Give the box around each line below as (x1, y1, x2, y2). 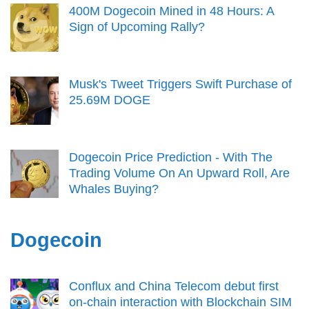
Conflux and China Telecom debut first (69, 279, 279, 294)
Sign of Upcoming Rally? (69, 20, 205, 34)
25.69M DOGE (69, 93, 150, 108)
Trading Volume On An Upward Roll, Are (69, 166, 290, 181)
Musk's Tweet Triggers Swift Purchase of (69, 77, 292, 92)
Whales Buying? (69, 182, 159, 197)
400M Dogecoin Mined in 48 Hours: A (69, 4, 274, 19)
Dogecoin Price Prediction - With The (69, 150, 272, 165)
